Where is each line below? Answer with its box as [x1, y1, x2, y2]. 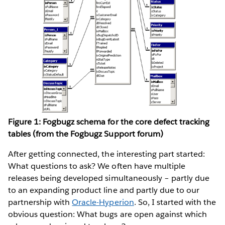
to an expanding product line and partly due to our [8, 184, 199, 195]
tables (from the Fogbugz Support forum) [8, 128, 163, 139]
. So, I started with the [134, 196, 216, 207]
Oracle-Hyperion [72, 196, 134, 207]
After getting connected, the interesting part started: [8, 148, 205, 159]
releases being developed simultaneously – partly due [8, 172, 209, 183]
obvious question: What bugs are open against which [8, 208, 207, 219]
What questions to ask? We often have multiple [8, 160, 185, 171]
